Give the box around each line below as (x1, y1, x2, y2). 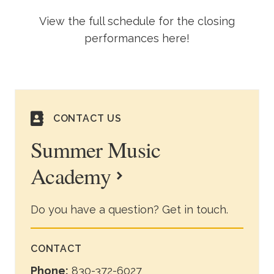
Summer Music (31, 134, 161, 164)
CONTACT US (53, 112, 122, 124)
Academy (31, 160, 111, 190)
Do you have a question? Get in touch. (31, 202, 228, 216)
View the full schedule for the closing (39, 14, 235, 28)
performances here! (84, 31, 190, 45)
